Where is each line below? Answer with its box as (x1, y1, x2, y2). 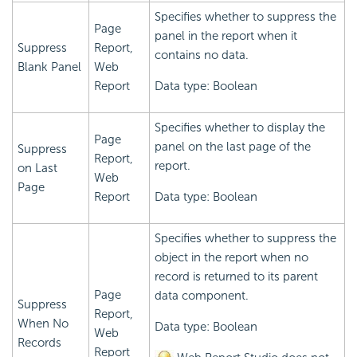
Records (18, 335, 61, 351)
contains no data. (155, 48, 249, 63)
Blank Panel (18, 60, 81, 75)
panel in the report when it (155, 29, 297, 44)
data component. (155, 288, 249, 304)
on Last (18, 161, 57, 176)
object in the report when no (155, 250, 308, 265)
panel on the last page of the (155, 139, 311, 155)
